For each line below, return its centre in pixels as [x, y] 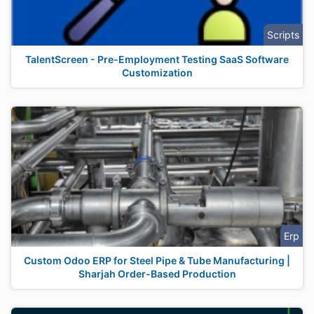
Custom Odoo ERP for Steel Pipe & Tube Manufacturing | [157, 260]
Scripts [283, 35]
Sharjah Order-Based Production [157, 274]
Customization [157, 73]
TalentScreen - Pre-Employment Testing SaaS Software [157, 59]
